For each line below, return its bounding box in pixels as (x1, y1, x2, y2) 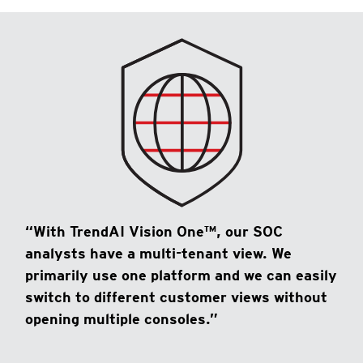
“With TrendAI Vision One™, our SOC (25, 223, 283, 241)
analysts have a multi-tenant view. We (25, 245, 292, 263)
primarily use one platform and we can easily (25, 267, 337, 284)
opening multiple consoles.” (25, 310, 218, 328)
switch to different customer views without (25, 288, 327, 306)
